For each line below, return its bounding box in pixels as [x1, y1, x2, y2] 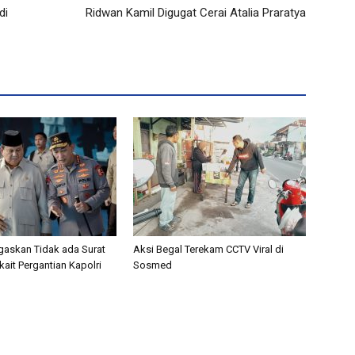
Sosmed [133, 258, 172, 271]
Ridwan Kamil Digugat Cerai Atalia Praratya [86, 5, 306, 20]
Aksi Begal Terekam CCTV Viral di [133, 242, 284, 255]
